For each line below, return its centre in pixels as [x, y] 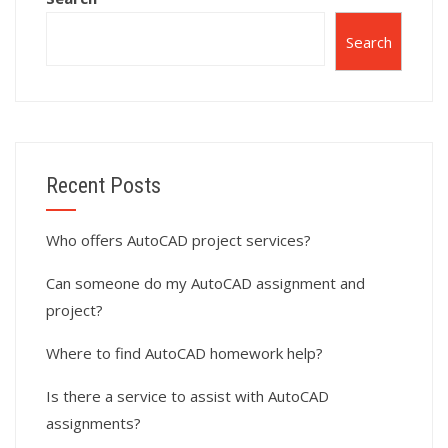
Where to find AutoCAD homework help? [184, 353]
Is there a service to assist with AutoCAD [187, 396]
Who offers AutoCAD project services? [178, 240]
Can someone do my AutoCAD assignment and [205, 283]
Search [368, 41]
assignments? [93, 423]
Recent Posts [103, 186]
